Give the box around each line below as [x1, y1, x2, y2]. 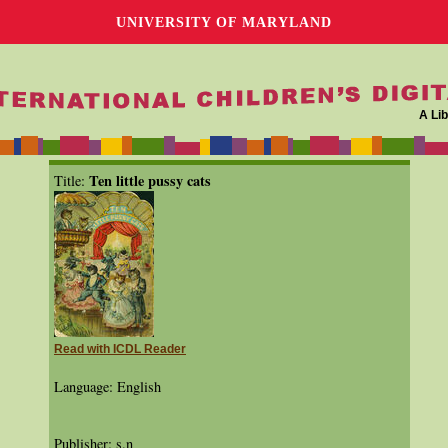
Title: [54, 171, 89, 190]
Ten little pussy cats [89, 170, 211, 191]
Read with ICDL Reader [54, 343, 186, 355]
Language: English [54, 377, 161, 396]
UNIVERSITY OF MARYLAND [116, 14, 332, 30]
